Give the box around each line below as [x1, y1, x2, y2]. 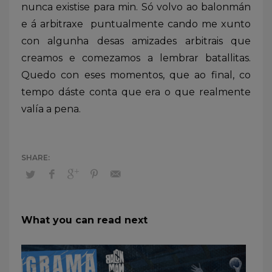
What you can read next [21, 214, 148, 226]
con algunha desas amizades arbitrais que [21, 35, 251, 47]
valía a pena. [21, 103, 81, 115]
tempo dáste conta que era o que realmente [21, 86, 251, 98]
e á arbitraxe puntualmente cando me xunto [21, 18, 251, 30]
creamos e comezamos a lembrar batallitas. [21, 52, 251, 64]
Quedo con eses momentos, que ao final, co [21, 69, 251, 81]
